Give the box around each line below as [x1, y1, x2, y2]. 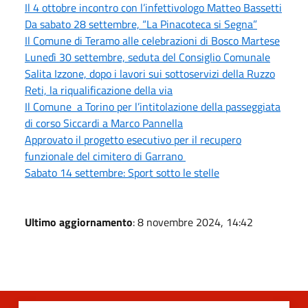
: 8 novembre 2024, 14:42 [133, 213, 253, 230]
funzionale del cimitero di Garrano [25, 147, 186, 164]
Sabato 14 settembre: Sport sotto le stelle [25, 164, 219, 181]
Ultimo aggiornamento [25, 213, 133, 230]
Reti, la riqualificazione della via [25, 81, 173, 98]
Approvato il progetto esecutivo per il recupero [25, 131, 241, 148]
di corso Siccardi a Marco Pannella [25, 114, 183, 131]
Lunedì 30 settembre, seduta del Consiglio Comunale [25, 48, 270, 65]
